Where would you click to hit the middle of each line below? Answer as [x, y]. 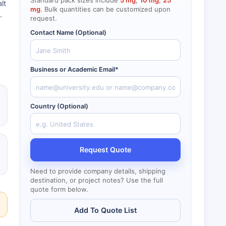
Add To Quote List [105, 210]
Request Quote [105, 150]
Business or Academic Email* [74, 69]
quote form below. [59, 189]
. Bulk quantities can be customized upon [105, 9]
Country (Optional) [59, 106]
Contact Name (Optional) [68, 33]
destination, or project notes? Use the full [97, 180]
